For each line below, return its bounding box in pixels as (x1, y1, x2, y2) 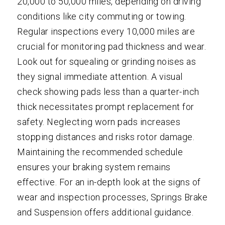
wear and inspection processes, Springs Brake (17, 192, 208, 203)
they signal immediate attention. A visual (17, 71, 183, 82)
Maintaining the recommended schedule (17, 147, 183, 158)
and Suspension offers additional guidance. (17, 207, 194, 218)
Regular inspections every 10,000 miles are (17, 26, 195, 37)
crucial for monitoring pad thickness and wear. (17, 41, 206, 52)
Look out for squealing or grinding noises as (17, 56, 196, 67)
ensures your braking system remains (17, 162, 171, 173)
